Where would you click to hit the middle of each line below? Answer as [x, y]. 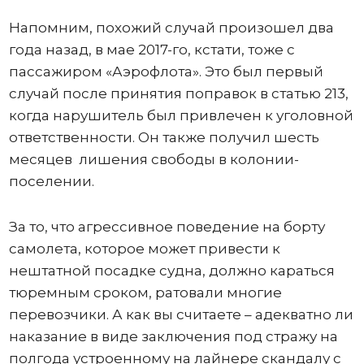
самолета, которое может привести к [144, 249]
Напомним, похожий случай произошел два [171, 28]
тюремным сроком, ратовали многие [145, 292]
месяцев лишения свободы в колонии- [154, 159]
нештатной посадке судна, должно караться [171, 271]
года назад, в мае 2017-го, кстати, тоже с [152, 50]
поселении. [51, 181]
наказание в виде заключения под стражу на [173, 336]
